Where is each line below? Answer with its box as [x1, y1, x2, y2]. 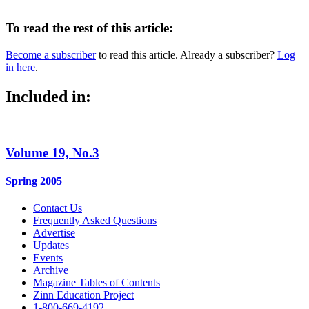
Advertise [33, 227, 75, 239]
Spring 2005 [6, 175, 62, 187]
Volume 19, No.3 [6, 145, 99, 160]
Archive [33, 264, 68, 277]
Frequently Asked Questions [33, 215, 157, 227]
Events [33, 252, 63, 264]
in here [6, 61, 35, 73]
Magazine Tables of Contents [33, 277, 160, 289]
